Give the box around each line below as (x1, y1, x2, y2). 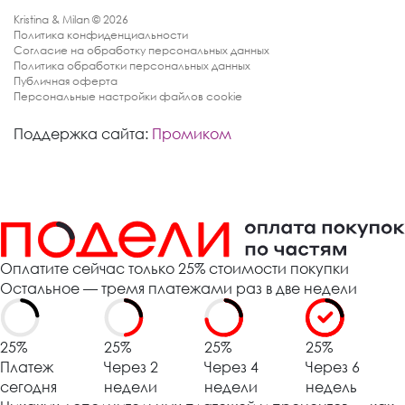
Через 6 (306, 358, 361, 377)
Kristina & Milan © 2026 (14, 12, 128, 26)
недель (306, 378, 358, 397)
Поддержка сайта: (14, 124, 148, 143)
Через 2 (103, 358, 158, 377)
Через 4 (204, 358, 259, 377)
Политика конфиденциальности (14, 27, 188, 42)
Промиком (152, 124, 231, 143)
